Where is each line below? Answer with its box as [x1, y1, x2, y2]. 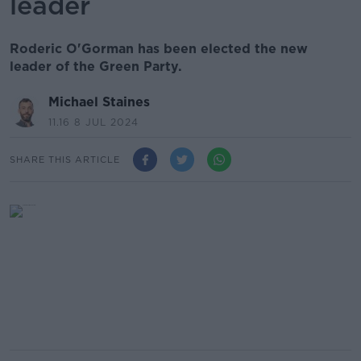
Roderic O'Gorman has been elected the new [10, 41, 308, 56]
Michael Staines [48, 94, 150, 110]
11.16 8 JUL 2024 [48, 116, 139, 128]
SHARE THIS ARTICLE [10, 153, 120, 165]
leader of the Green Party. [10, 59, 182, 74]
